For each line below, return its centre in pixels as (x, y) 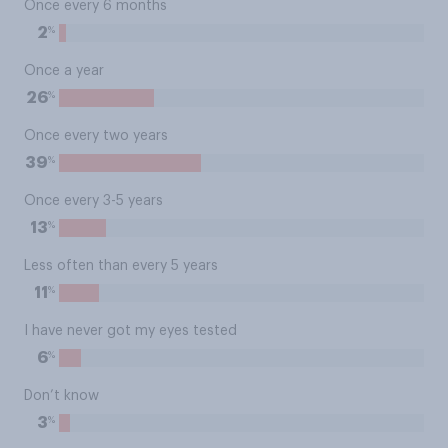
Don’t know (61, 396)
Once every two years (96, 136)
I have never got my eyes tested (130, 331)
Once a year (64, 71)
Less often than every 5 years (121, 266)
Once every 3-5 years (93, 201)
